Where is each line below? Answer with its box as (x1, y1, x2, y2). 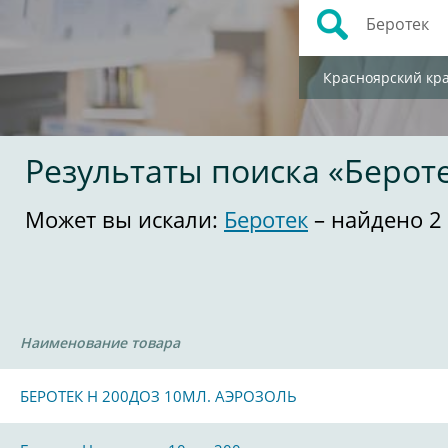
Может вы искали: (25, 204, 224, 234)
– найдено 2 (308, 204, 442, 234)
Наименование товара (20, 333, 180, 352)
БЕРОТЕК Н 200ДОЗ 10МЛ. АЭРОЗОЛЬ (20, 386, 297, 406)
